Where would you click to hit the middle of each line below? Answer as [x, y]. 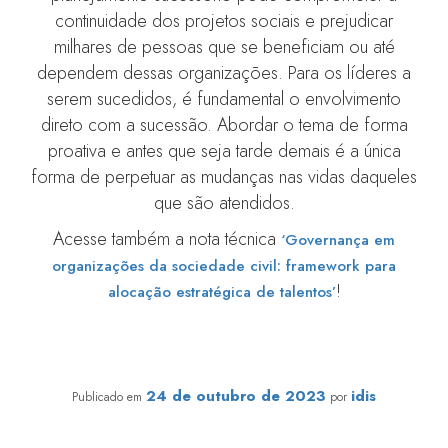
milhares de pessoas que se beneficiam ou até [224, 47]
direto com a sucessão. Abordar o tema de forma [224, 125]
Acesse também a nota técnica [167, 239]
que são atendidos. [224, 203]
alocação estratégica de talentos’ [221, 292]
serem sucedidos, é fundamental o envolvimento [224, 99]
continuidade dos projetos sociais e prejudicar [224, 21]
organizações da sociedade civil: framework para [224, 266]
